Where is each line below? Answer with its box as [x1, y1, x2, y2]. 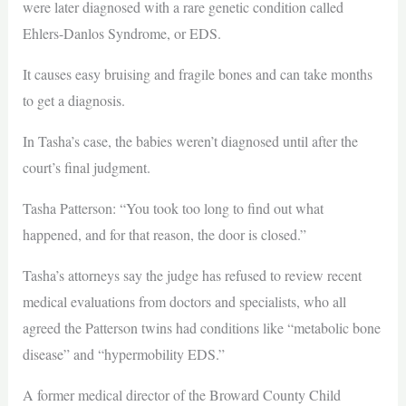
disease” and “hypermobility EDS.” [22, 344, 225, 364]
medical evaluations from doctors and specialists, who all [22, 292, 346, 312]
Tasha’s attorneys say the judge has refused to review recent [22, 266, 362, 285]
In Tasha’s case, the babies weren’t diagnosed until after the [22, 131, 358, 151]
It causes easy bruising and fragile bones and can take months [22, 64, 372, 84]
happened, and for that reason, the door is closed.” [22, 225, 306, 245]
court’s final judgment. [22, 158, 150, 178]
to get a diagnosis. [22, 91, 125, 111]
